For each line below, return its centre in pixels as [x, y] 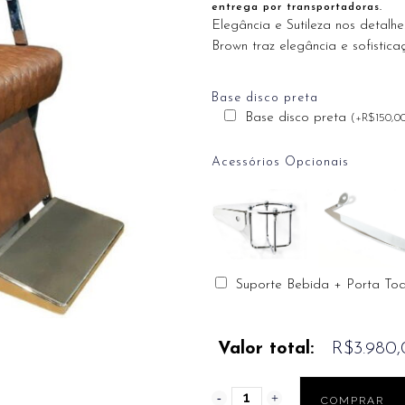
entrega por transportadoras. [297, 7]
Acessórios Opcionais [280, 162]
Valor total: [266, 349]
